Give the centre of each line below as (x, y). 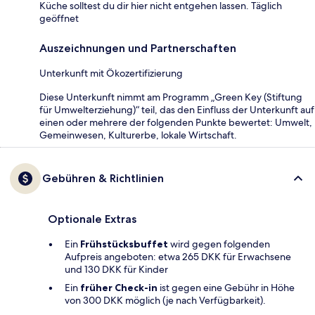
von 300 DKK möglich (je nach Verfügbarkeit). (165, 300)
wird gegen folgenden (219, 244)
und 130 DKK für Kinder (116, 269)
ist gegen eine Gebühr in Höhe (226, 287)
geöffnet (59, 18)
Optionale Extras (92, 219)
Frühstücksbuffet (124, 244)
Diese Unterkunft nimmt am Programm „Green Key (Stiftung (171, 97)
